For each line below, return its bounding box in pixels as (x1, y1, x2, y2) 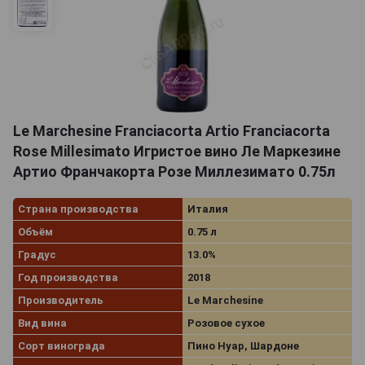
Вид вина (18, 316, 67, 329)
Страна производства (18, 202, 139, 215)
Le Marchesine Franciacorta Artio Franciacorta (13, 121, 330, 139)
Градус (18, 248, 56, 261)
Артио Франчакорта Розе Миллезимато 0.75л (13, 162, 336, 180)
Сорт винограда (18, 339, 105, 352)
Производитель (18, 293, 103, 306)
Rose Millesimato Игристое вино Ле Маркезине (13, 142, 341, 160)
